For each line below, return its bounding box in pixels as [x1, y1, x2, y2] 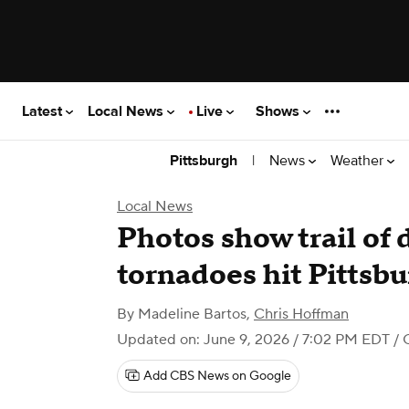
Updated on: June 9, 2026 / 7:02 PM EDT [117, 330, 390, 349]
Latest [22, 101, 66, 121]
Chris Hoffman [254, 305, 349, 323]
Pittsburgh [170, 152, 237, 170]
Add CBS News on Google [143, 368, 291, 384]
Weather [330, 151, 387, 170]
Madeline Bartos [138, 305, 246, 323]
